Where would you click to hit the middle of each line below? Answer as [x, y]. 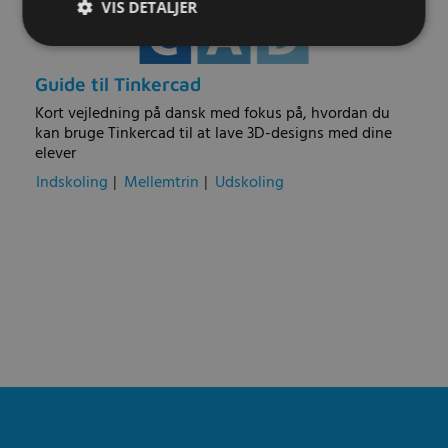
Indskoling [72, 182]
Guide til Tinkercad [118, 84]
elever [55, 153]
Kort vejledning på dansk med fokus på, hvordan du [212, 113]
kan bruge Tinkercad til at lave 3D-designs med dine [213, 133]
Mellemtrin [161, 182]
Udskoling [249, 182]
